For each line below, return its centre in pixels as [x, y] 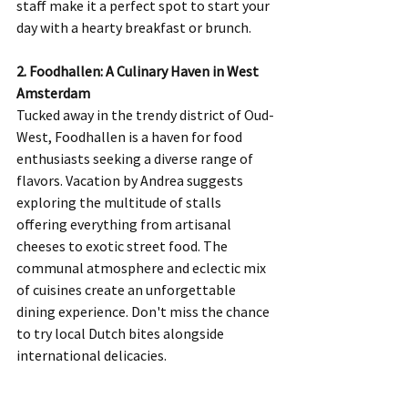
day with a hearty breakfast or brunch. [134, 27]
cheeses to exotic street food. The [123, 246]
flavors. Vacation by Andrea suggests [131, 180]
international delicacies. [92, 355]
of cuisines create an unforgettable [127, 290]
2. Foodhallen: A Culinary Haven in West [139, 71]
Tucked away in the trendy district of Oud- [145, 115]
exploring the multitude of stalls [120, 202]
